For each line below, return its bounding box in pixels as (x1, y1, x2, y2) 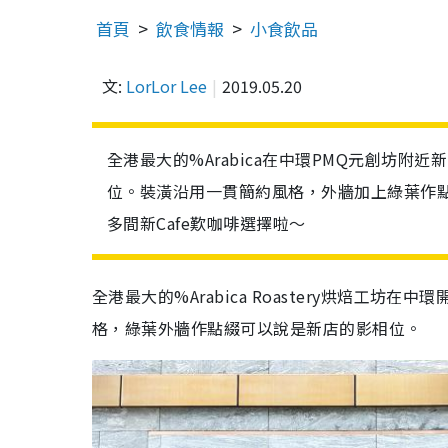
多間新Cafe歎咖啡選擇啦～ (107, 211, 306, 235)
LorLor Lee (126, 74, 207, 98)
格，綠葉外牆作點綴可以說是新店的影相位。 (92, 316, 422, 340)
